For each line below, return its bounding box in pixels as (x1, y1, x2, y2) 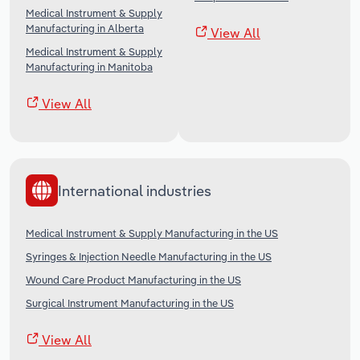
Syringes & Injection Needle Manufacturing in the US (26, 250, 272, 264)
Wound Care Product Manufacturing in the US (26, 273, 241, 287)
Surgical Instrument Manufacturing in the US (26, 297, 234, 310)
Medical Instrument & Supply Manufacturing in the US (26, 227, 278, 240)
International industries (58, 181, 211, 200)
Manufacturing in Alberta (26, 22, 144, 35)
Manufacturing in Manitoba (26, 60, 153, 74)
